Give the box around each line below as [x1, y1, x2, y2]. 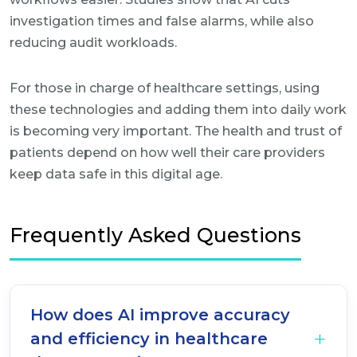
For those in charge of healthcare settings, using [10, 80, 320, 96]
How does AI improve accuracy [30, 305, 290, 324]
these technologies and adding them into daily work [10, 102, 347, 117]
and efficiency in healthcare [30, 329, 268, 348]
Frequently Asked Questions [10, 223, 301, 247]
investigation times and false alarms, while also [10, 14, 314, 29]
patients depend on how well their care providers [10, 145, 325, 160]
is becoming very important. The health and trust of [10, 124, 342, 139]
